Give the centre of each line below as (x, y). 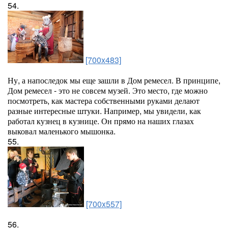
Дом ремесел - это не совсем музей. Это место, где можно (108, 90)
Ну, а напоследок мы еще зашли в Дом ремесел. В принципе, (114, 80)
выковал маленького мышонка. (62, 131)
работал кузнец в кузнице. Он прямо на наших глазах (101, 121)
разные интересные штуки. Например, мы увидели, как (104, 111)
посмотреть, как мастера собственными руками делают (104, 101)
